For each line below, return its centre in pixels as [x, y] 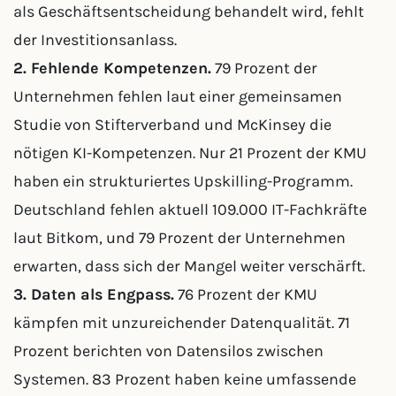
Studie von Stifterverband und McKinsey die [172, 125]
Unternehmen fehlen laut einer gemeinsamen [178, 96]
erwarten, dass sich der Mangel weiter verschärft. [189, 266]
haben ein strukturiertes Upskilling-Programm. [183, 181]
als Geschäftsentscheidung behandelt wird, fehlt [189, 11]
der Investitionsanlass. [95, 40]
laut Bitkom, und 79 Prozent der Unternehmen [179, 238]
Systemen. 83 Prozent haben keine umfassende [185, 379]
